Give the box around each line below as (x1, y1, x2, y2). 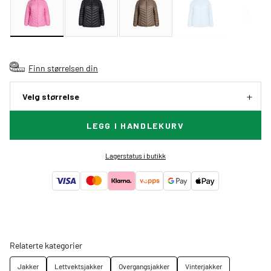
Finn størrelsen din (28, 62, 98, 74)
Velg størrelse (22, 91, 79, 102)
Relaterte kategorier (10, 240, 82, 251)
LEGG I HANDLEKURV (87, 120, 184, 131)
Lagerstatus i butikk (105, 151, 166, 161)
